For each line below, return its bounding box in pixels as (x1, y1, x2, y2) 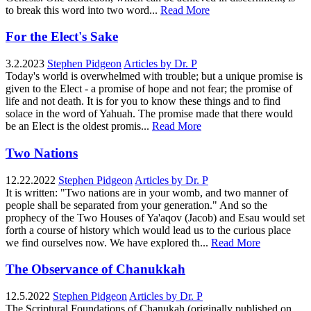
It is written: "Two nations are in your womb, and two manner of (6, 186, 288, 199)
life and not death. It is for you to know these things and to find (6, 95, 280, 108)
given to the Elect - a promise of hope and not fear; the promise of (6, 83, 292, 95)
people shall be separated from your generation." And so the (6, 199, 267, 211)
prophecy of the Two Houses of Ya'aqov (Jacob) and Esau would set (6, 211, 305, 224)
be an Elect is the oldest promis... (6, 120, 149, 133)
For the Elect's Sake (6, 29, 118, 44)
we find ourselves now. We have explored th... (6, 236, 208, 249)
